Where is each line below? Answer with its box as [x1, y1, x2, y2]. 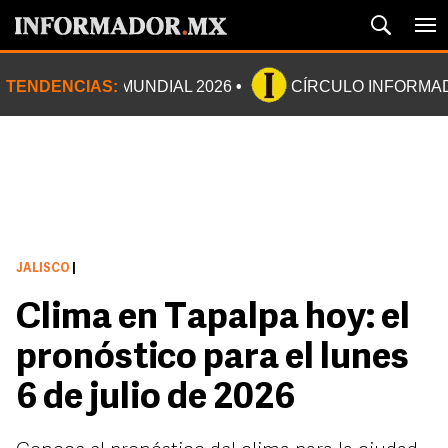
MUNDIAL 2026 [120, 78, 232, 95]
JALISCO [16, 263, 70, 275]
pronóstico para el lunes [16, 341, 409, 377]
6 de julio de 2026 [16, 381, 295, 417]
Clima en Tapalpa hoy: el [16, 301, 410, 337]
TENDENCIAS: [6, 78, 118, 95]
